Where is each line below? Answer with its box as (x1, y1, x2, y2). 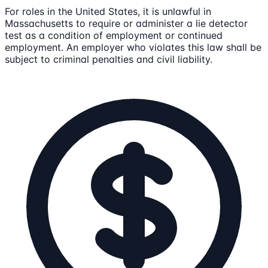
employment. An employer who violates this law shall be (5, 41, 261, 53)
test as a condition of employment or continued (5, 29, 223, 41)
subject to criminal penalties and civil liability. (5, 53, 212, 65)
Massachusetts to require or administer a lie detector (5, 17, 248, 29)
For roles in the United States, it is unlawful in (5, 5, 211, 17)
